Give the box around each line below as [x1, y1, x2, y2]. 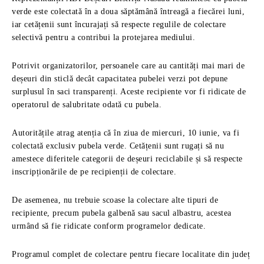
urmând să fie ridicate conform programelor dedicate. [12, 222, 206, 230]
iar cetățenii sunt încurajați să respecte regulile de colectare [12, 20, 226, 29]
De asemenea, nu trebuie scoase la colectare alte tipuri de [12, 196, 218, 204]
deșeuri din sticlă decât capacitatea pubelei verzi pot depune [12, 74, 228, 83]
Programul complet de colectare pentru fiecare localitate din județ [12, 250, 250, 259]
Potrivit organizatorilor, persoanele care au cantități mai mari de [12, 61, 245, 70]
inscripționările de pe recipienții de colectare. [12, 167, 176, 176]
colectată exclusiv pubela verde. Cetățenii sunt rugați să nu [12, 141, 224, 150]
